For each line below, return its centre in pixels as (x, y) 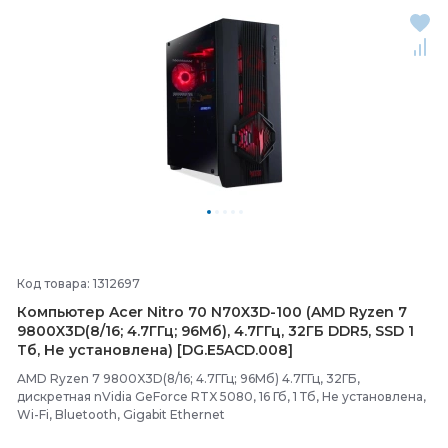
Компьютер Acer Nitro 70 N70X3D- (146, 312)
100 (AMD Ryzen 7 (341, 312)
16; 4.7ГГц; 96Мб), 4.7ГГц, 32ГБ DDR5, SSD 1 (259, 331)
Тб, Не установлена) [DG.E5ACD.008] (155, 350)
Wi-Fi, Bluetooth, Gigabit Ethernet (121, 414)
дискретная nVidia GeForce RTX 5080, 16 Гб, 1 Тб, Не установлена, (221, 396)
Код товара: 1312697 (78, 283)
